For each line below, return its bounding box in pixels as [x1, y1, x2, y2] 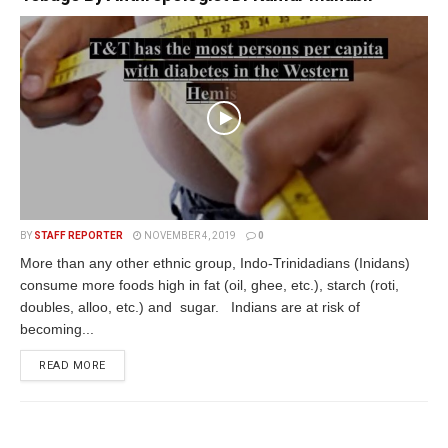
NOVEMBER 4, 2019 [142, 230, 236, 241]
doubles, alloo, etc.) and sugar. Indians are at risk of [20, 299, 360, 315]
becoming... [20, 321, 94, 337]
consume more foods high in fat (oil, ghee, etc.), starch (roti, [20, 277, 399, 293]
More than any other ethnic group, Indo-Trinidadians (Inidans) [20, 255, 410, 271]
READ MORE [39, 359, 106, 372]
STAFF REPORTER [34, 230, 123, 241]
